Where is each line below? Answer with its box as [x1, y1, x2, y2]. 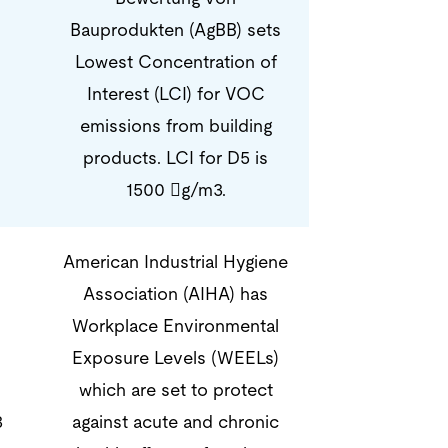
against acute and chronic [72, 413, 279, 432]
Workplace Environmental [72, 317, 279, 336]
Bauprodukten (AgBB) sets [70, 21, 281, 40]
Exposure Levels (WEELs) [72, 349, 279, 368]
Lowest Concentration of [74, 53, 277, 72]
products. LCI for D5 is [83, 149, 268, 168]
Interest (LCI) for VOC [86, 85, 265, 104]
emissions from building [79, 117, 272, 136]
